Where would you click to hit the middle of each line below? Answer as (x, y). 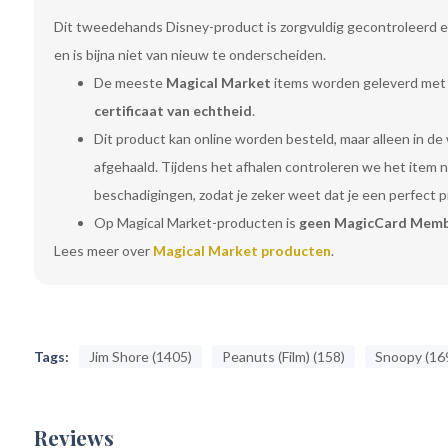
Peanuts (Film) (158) (283, 356)
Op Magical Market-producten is (196, 222)
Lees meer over (103, 250)
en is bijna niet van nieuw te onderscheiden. (189, 54)
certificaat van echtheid (172, 110)
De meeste (129, 82)
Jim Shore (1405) (140, 356)
